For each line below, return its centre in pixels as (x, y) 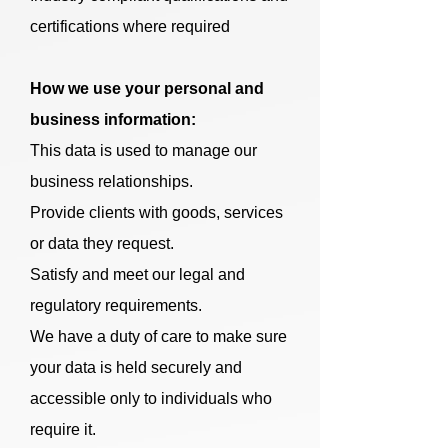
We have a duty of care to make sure (158, 336)
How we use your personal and (147, 88)
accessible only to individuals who (151, 398)
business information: (113, 119)
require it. (63, 429)
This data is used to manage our (143, 150)
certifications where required (130, 26)
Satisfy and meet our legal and (137, 274)
